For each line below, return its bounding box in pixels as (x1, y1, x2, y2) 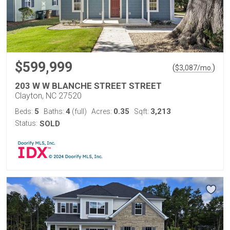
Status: (15, 119, 37, 127)
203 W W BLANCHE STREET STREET (15, 80, 162, 91)
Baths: (44, 107, 66, 116)
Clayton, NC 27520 (15, 90, 82, 101)
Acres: (91, 107, 113, 116)
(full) (70, 107, 87, 116)
